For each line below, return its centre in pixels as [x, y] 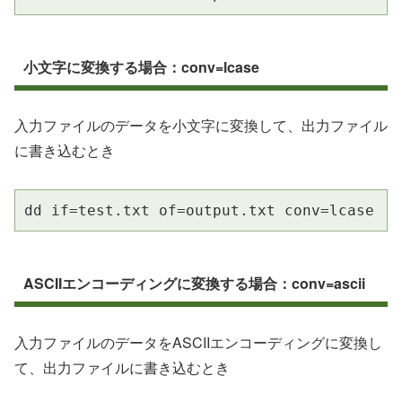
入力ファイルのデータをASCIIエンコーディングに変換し [198, 342]
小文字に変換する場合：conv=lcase [141, 66]
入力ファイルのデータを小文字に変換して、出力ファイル [201, 126]
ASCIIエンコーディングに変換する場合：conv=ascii [194, 284]
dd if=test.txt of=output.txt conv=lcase [199, 211]
